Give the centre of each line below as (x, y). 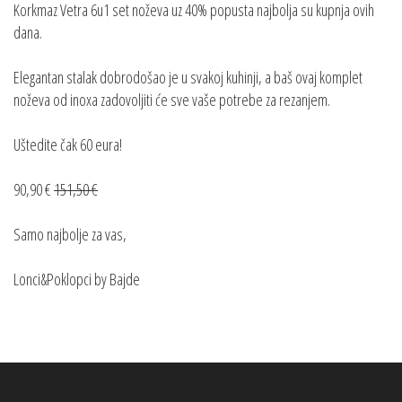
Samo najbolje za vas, (70, 235)
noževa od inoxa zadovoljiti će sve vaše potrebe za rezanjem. (174, 100)
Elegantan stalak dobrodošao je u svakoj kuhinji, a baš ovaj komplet (188, 78)
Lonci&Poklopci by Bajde (77, 280)
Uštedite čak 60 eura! (68, 145)
